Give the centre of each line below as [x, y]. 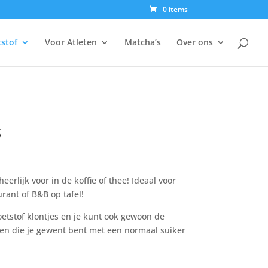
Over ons [195, 42]
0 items [175, 9]
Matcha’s [143, 42]
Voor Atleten [71, 42]
